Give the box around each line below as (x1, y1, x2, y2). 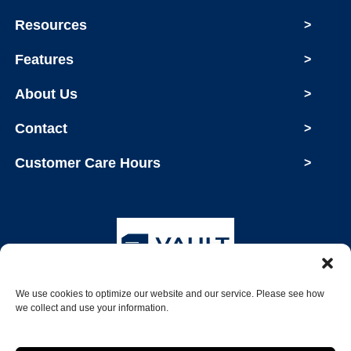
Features (15, 52, 74, 68)
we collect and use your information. (16, 302, 168, 313)
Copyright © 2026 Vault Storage (87, 300, 264, 314)
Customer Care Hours (15, 155, 161, 172)
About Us (15, 86, 78, 103)
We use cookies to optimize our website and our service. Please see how (16, 288, 324, 299)
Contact (15, 121, 68, 137)
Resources (15, 17, 88, 34)
